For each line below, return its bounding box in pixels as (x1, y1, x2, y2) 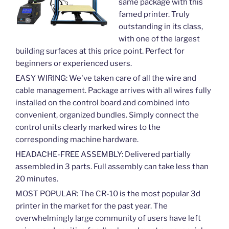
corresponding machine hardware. (15, 135, 139, 145)
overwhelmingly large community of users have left (15, 214, 201, 223)
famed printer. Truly (118, 10, 190, 19)
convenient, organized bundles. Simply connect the (15, 110, 199, 120)
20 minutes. (15, 174, 58, 184)
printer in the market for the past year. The (15, 201, 168, 211)
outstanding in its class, (118, 22, 203, 32)
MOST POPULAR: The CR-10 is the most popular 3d (15, 189, 200, 199)
